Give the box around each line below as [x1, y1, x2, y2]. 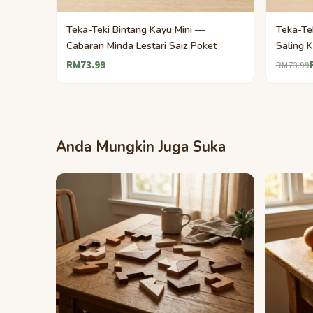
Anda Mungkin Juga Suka [56, 137, 226, 157]
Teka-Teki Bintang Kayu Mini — [66, 22, 205, 36]
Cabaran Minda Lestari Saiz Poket [66, 38, 217, 52]
